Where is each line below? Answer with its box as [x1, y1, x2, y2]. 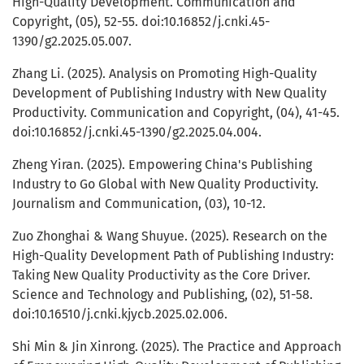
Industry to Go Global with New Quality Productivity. [12, 176, 318, 193]
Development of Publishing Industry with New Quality [12, 85, 327, 102]
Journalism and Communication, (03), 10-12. [12, 196, 266, 212]
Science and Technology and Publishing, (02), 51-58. [12, 287, 313, 303]
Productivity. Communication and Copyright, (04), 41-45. [12, 105, 340, 121]
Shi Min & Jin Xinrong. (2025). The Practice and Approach [12, 339, 341, 355]
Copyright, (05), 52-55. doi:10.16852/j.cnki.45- [12, 14, 270, 30]
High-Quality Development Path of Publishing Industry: [12, 248, 334, 264]
